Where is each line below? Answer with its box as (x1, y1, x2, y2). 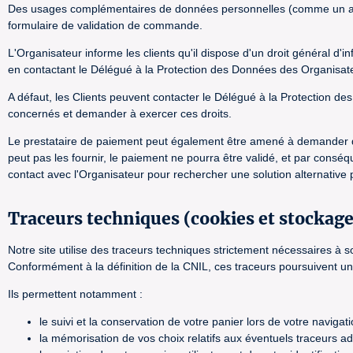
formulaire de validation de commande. (8, 19, 203, 32)
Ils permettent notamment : (8, 288, 143, 300)
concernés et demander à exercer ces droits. (8, 107, 232, 120)
